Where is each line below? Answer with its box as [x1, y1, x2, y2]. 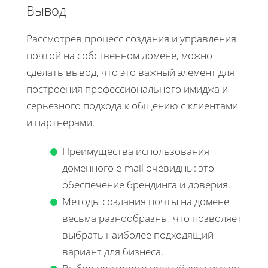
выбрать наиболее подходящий [62, 227, 214, 242]
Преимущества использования [62, 144, 209, 158]
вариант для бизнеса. [62, 244, 163, 258]
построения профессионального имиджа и [26, 81, 228, 96]
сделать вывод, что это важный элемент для [26, 65, 234, 79]
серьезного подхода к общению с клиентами [26, 98, 238, 112]
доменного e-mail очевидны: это [62, 160, 214, 175]
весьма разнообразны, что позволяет [62, 211, 242, 225]
